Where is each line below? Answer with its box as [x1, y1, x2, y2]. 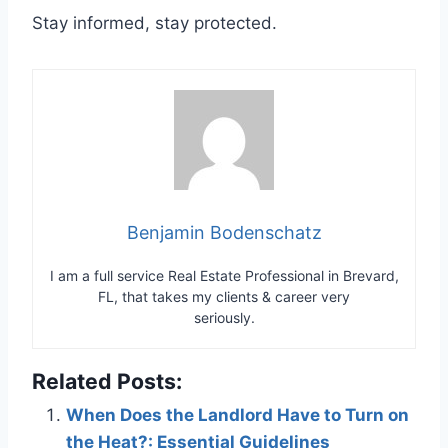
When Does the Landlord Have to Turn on [66, 404, 409, 425]
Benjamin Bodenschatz [126, 221, 322, 243]
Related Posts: [32, 367, 182, 394]
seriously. [193, 308, 255, 326]
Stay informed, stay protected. [32, 12, 277, 33]
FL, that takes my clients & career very [98, 287, 350, 305]
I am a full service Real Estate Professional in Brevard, [49, 266, 399, 284]
